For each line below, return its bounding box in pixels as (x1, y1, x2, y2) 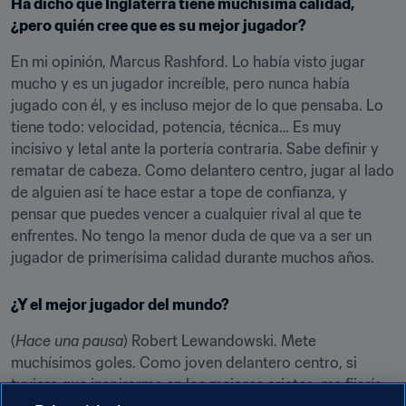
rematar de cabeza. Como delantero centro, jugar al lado (11, 161, 394, 179)
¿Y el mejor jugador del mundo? (11, 295, 229, 314)
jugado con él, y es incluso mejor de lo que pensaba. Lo (11, 96, 383, 114)
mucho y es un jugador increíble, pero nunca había (11, 74, 350, 92)
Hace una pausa (15, 332, 123, 350)
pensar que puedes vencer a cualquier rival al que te (11, 205, 362, 223)
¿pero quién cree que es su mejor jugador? (11, 16, 306, 34)
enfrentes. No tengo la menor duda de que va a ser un (11, 227, 372, 245)
